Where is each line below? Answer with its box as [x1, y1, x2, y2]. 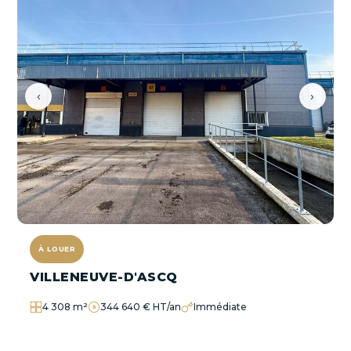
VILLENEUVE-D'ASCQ [30, 270, 178, 285]
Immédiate [194, 301, 248, 313]
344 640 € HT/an [100, 301, 182, 313]
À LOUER [38, 244, 76, 254]
